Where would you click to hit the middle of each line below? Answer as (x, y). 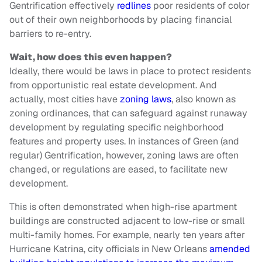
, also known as (204, 99)
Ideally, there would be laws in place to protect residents (130, 71)
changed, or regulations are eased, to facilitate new (118, 170)
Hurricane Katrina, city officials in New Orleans (109, 249)
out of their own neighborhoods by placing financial (120, 20)
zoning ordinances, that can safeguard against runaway (128, 113)
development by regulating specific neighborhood (117, 127)
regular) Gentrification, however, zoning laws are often (124, 156)
